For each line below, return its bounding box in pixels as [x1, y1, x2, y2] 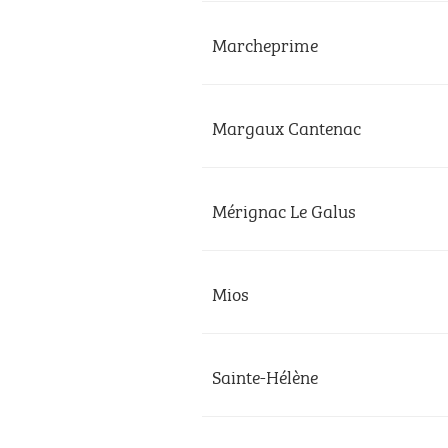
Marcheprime [212, 28, 318, 58]
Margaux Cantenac [212, 111, 361, 141]
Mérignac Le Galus [212, 194, 356, 224]
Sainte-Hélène [212, 360, 318, 390]
